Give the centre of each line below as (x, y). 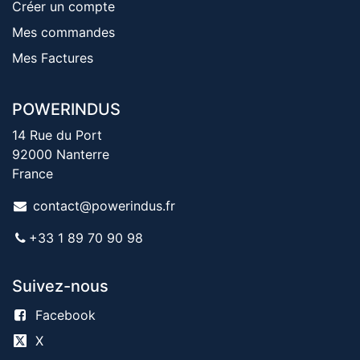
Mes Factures (53, 57)
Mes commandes (63, 32)
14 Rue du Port (59, 135)
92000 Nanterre (61, 154)
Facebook (65, 315)
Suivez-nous (60, 286)
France (33, 173)
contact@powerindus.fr (104, 205)
